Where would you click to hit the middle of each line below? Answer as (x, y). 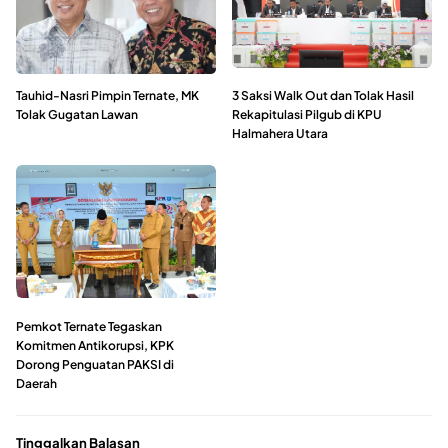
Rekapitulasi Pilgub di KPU (307, 114)
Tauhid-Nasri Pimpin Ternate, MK (107, 95)
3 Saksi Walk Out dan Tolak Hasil (323, 95)
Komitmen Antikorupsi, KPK (95, 345)
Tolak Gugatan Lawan (77, 114)
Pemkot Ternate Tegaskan (89, 326)
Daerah (36, 383)
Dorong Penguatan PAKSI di (95, 364)
